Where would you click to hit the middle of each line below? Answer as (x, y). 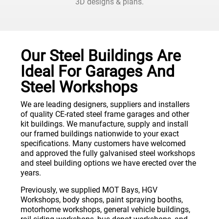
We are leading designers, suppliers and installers (105, 105)
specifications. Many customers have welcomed (103, 144)
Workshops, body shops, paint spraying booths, (102, 199)
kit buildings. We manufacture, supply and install (104, 124)
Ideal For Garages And (98, 72)
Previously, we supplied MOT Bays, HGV (89, 190)
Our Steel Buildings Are (101, 56)
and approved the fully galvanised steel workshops (108, 153)
